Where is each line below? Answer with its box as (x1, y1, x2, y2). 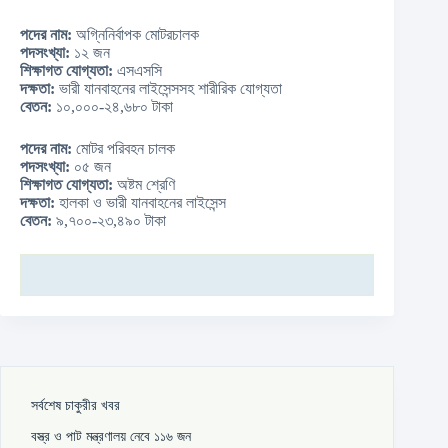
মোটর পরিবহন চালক (72, 140, 175, 157)
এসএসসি (113, 62, 162, 79)
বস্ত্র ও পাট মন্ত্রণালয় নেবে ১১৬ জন (31, 428, 191, 445)
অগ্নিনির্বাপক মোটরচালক (72, 26, 199, 43)
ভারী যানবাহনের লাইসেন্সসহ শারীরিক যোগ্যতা (55, 80, 282, 97)
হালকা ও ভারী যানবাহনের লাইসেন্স (55, 194, 226, 211)
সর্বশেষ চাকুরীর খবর (31, 397, 120, 413)
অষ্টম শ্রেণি (113, 176, 175, 193)
